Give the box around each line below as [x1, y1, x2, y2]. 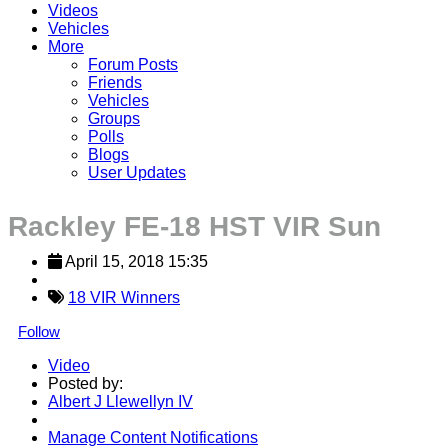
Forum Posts [88, 55, 178, 73]
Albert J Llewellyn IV [48, 392, 193, 410]
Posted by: [48, 374, 123, 392]
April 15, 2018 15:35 [65, 252, 208, 270]
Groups [88, 109, 140, 127]
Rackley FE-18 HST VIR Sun [8, 210, 381, 242]
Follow [18, 322, 60, 340]
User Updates [88, 163, 186, 181]
